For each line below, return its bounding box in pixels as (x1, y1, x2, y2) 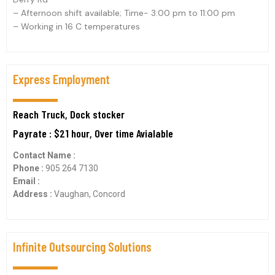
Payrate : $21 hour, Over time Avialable (13, 126, 173, 140)
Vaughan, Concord (54, 189, 125, 199)
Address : (13, 189, 54, 199)
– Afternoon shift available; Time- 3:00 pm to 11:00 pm (13, 7, 235, 18)
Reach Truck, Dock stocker (13, 107, 125, 121)
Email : (13, 176, 40, 186)
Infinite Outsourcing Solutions (13, 239, 152, 254)
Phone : (13, 163, 45, 173)
